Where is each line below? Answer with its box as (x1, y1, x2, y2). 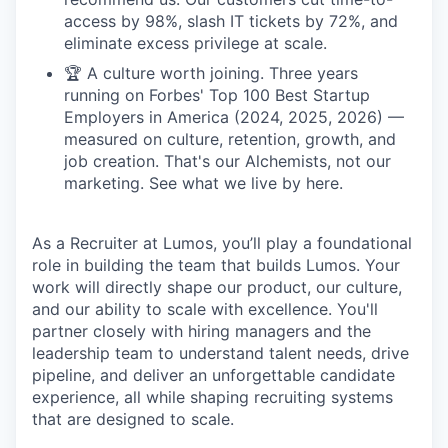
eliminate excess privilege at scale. (64, 33, 327, 53)
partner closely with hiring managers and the (32, 321, 371, 341)
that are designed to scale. (32, 409, 234, 429)
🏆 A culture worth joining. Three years (64, 63, 358, 83)
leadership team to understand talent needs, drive (32, 343, 409, 363)
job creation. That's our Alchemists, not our (64, 151, 391, 171)
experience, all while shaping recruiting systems (32, 387, 393, 407)
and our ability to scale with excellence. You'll (32, 299, 378, 319)
